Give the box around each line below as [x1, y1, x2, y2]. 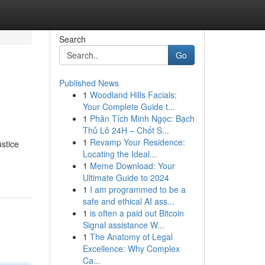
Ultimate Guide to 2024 [82, 172, 169, 183]
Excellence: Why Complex [82, 243, 180, 254]
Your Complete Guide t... [82, 101, 175, 112]
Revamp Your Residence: [89, 136, 185, 148]
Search [59, 33, 86, 45]
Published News [59, 77, 119, 89]
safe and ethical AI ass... [82, 195, 174, 207]
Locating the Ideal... [82, 148, 157, 160]
